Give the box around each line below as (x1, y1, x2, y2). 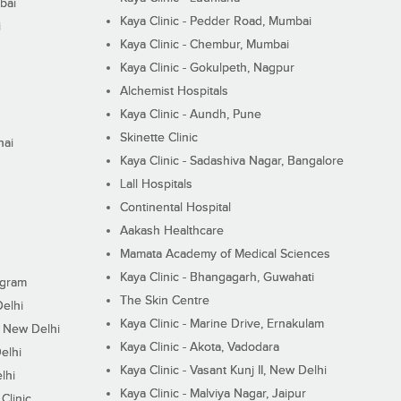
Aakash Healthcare (119, 224, 224, 239)
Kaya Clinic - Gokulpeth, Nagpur (119, 61, 294, 76)
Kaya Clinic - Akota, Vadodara (119, 340, 279, 355)
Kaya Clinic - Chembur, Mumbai (119, 38, 289, 53)
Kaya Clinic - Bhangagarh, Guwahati (119, 270, 314, 286)
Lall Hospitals (119, 177, 192, 192)
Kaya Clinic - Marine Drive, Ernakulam (119, 317, 324, 332)
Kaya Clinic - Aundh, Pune (119, 107, 261, 123)
